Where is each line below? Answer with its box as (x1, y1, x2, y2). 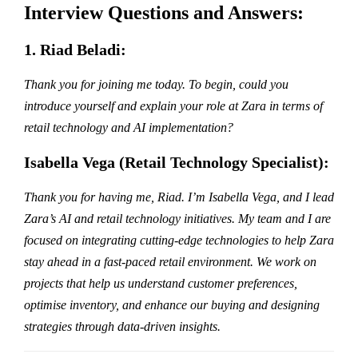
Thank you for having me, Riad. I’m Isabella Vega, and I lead (24, 189, 334, 204)
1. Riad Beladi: (24, 40, 126, 58)
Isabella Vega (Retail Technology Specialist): (24, 153, 329, 171)
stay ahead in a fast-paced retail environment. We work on (24, 254, 316, 268)
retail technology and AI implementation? (24, 120, 233, 134)
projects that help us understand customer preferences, (24, 276, 297, 290)
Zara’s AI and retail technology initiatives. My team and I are (24, 211, 331, 225)
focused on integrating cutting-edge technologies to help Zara (24, 233, 334, 247)
